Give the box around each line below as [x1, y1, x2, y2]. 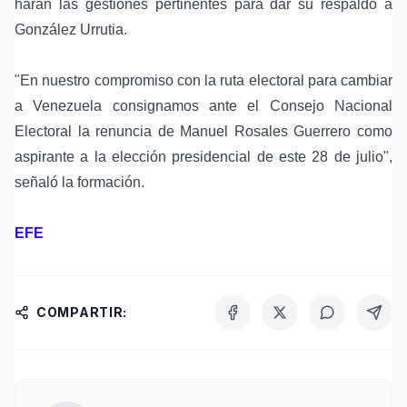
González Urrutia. [15, 22, 127, 38]
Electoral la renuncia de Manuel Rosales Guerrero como [15, 124, 392, 140]
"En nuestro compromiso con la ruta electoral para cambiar [15, 73, 392, 89]
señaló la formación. [15, 174, 144, 191]
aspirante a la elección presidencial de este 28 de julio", [15, 149, 392, 165]
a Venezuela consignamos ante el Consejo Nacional [15, 98, 392, 114]
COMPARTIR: [36, 304, 127, 321]
